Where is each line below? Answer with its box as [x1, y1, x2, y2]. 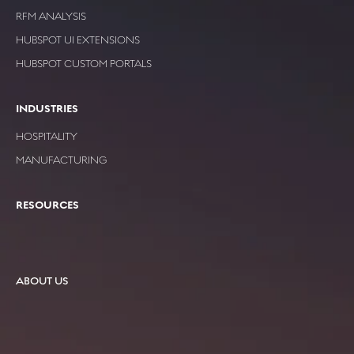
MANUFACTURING [16, 153, 107, 166]
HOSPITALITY [16, 130, 77, 142]
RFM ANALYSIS [16, 9, 86, 22]
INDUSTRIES [16, 101, 78, 115]
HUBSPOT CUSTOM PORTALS [16, 57, 152, 70]
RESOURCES [16, 198, 79, 211]
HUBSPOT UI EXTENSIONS [16, 33, 140, 46]
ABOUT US [16, 273, 68, 287]
